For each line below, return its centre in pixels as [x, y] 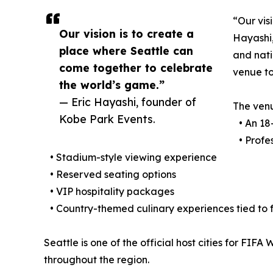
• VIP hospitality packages [109, 192]
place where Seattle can [126, 51]
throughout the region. [97, 260]
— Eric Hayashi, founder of [128, 102]
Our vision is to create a [126, 34]
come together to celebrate [136, 68]
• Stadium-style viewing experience [130, 158]
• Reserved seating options [110, 175]
